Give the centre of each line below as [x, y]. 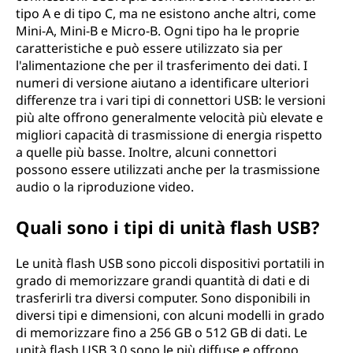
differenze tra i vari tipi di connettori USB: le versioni [171, 100]
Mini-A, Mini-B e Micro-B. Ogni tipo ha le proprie [158, 31]
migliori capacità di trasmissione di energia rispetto [169, 135]
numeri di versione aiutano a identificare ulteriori [162, 83]
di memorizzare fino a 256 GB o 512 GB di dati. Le [162, 333]
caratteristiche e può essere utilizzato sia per [149, 48]
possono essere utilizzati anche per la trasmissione [168, 169]
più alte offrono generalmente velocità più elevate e [169, 117]
